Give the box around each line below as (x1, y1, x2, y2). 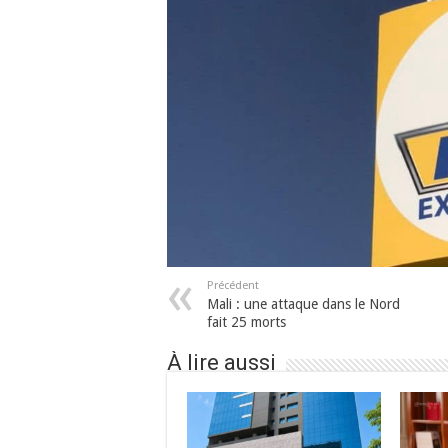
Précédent (207, 278, 259, 292)
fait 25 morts (207, 313, 294, 330)
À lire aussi (167, 349, 276, 375)
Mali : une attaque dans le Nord (207, 295, 400, 312)
